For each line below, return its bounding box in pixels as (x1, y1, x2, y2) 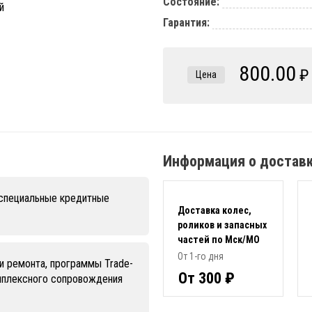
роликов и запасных (178, 219, 267, 231)
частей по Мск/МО (178, 234, 260, 246)
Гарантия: (163, 16, 210, 30)
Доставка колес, (178, 205, 251, 217)
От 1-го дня (178, 251, 224, 263)
